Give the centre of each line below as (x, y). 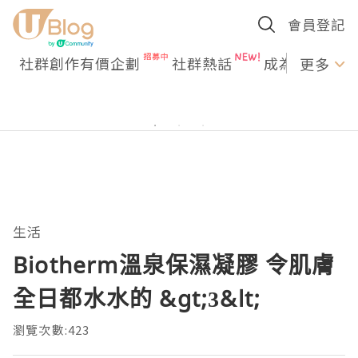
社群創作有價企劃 (80, 63)
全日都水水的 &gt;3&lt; (137, 298)
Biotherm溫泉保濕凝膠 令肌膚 (174, 265)
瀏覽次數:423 (52, 330)
